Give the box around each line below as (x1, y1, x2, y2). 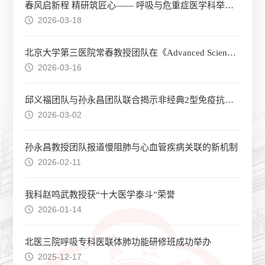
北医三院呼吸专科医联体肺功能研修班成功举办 (25, 237, 212, 247)
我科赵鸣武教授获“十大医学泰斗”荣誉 (25, 190, 176, 200)
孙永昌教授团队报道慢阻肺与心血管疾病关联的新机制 (25, 143, 238, 153)
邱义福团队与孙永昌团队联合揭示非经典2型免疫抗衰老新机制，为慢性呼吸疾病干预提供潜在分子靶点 (225, 95, 234, 105)
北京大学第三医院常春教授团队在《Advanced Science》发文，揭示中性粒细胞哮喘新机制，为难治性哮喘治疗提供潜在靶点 (227, 48, 237, 58)
